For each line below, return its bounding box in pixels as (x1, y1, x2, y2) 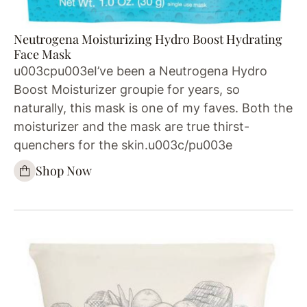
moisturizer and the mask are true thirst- (14, 119, 249, 134)
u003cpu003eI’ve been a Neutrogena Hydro (14, 63, 267, 78)
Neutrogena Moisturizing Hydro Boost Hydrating (14, 30, 282, 47)
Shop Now (36, 162, 92, 180)
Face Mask (14, 45, 71, 62)
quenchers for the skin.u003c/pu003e (14, 137, 232, 152)
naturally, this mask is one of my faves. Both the (14, 100, 293, 115)
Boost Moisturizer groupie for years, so (14, 82, 240, 97)
